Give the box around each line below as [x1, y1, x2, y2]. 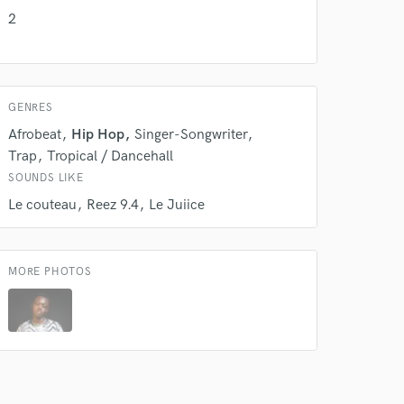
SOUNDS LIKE [8, 171, 84, 185]
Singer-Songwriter [134, 126, 247, 143]
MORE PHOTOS [8, 265, 92, 279]
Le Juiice [149, 197, 205, 214]
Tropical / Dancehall [47, 148, 173, 165]
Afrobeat [8, 126, 61, 143]
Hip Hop [71, 126, 124, 143]
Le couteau [8, 197, 77, 214]
